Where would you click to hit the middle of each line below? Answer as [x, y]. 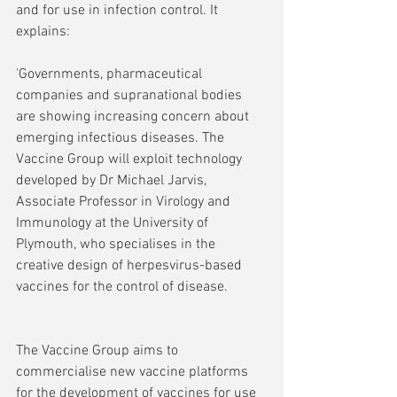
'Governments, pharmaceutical [111, 75]
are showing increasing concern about [134, 117]
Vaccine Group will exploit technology [131, 160]
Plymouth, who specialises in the [117, 245]
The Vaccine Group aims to [99, 351]
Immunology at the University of [114, 224]
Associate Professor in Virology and [125, 202]
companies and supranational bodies [131, 96]
